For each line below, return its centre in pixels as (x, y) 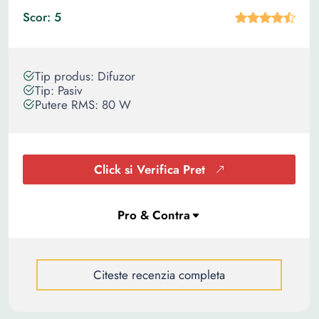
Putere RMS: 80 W (83, 105)
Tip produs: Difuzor (85, 76)
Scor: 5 (42, 17)
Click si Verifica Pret (149, 169)
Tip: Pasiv (58, 90)
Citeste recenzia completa (159, 275)
